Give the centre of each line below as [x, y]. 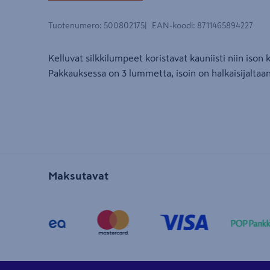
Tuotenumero [74, 26]
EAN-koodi [172, 26]
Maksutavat [78, 176]
